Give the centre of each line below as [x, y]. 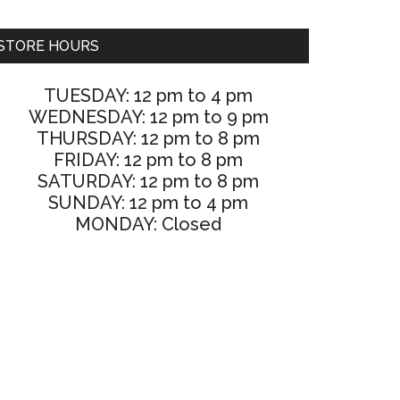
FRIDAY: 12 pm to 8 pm [148, 160]
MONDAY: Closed [148, 224]
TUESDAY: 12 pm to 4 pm [148, 96]
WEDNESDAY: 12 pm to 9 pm [148, 117]
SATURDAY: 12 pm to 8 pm [148, 181]
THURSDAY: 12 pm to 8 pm [148, 138]
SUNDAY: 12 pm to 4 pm [148, 203]
